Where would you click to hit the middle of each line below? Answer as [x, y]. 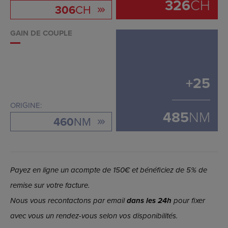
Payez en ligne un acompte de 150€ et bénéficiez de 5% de [109, 170]
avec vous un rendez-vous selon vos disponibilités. [94, 216]
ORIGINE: [26, 105]
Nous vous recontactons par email [68, 201]
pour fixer [188, 201]
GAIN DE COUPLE [41, 33]
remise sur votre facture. [50, 186]
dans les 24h [149, 201]
